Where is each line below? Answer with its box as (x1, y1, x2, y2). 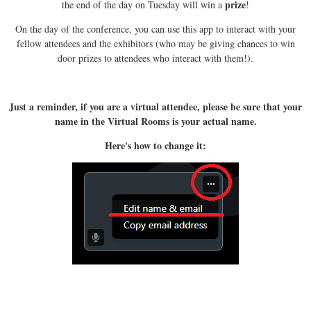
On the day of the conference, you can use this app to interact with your (15, 22, 296, 35)
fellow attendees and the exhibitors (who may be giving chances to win (16, 36, 295, 50)
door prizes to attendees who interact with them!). (58, 51, 253, 65)
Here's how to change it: (105, 137, 206, 153)
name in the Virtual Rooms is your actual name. (54, 113, 257, 128)
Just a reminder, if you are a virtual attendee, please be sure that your (9, 99, 302, 114)
